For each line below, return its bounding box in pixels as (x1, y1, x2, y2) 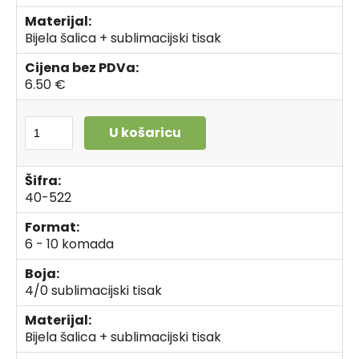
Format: (25, 218, 79, 236)
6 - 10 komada (25, 235, 114, 253)
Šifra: (25, 171, 61, 190)
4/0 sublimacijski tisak (25, 281, 162, 300)
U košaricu (109, 123, 181, 142)
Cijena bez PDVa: (25, 58, 139, 77)
